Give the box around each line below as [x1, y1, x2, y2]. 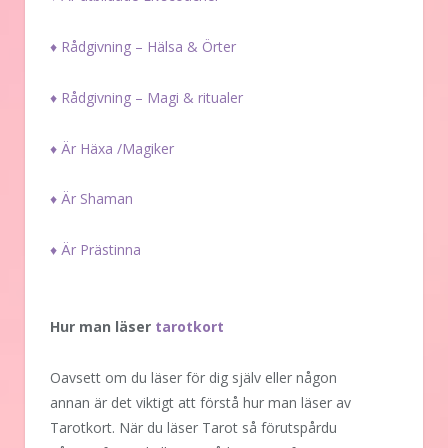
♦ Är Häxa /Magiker [50, 138, 174, 158]
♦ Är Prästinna [50, 240, 141, 260]
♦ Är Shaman [50, 189, 133, 209]
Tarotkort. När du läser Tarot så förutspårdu [50, 418, 341, 438]
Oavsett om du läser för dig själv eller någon [50, 368, 337, 388]
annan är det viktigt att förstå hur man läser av [50, 393, 351, 413]
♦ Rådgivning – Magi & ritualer [50, 87, 243, 107]
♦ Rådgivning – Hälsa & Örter [50, 36, 236, 56]
